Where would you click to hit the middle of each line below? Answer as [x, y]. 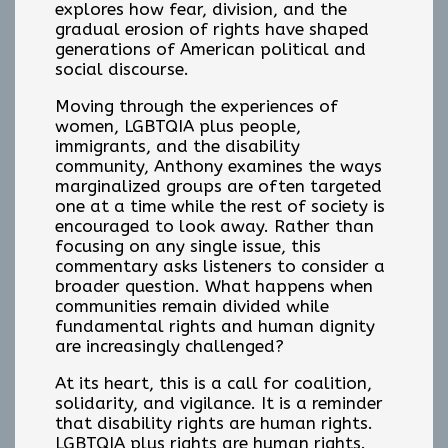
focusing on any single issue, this [188, 245]
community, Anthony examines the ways [218, 165]
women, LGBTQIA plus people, [178, 125]
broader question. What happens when [214, 285]
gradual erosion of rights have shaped [212, 28]
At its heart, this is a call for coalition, [213, 382]
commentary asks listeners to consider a [220, 265]
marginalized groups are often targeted [218, 185]
